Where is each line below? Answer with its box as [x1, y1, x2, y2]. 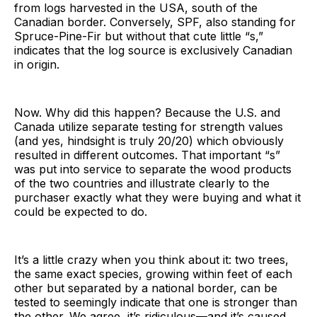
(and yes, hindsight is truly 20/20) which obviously [14, 133, 284, 148]
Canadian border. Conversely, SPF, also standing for [14, 14, 296, 29]
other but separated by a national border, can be [14, 280, 277, 295]
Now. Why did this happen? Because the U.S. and [14, 105, 280, 120]
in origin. [14, 57, 59, 71]
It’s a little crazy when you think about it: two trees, [14, 252, 289, 267]
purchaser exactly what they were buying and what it [14, 190, 301, 204]
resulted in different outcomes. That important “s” [14, 147, 280, 162]
